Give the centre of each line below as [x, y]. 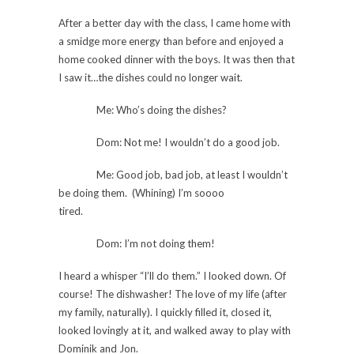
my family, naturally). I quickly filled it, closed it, [165, 312]
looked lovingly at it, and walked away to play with [175, 330]
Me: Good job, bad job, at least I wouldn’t [192, 174]
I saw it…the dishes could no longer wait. [151, 77]
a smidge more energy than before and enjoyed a [171, 41]
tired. [71, 211]
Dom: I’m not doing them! [156, 243]
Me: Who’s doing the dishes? [162, 109]
